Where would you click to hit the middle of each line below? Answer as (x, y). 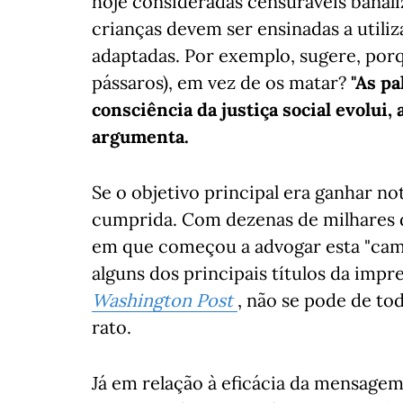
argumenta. (140, 136)
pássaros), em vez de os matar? (221, 82)
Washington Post (162, 300)
